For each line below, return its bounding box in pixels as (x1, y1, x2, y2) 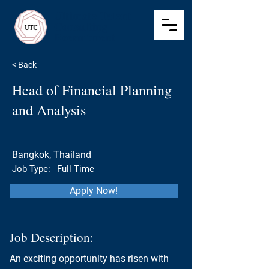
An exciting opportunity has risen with (10, 253, 171, 264)
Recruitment (54, 29, 116, 45)
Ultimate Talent (54, 8, 132, 23)
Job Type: (12, 163, 50, 174)
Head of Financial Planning (12, 80, 172, 100)
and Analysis (12, 100, 86, 119)
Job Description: (10, 229, 94, 246)
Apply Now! (70, 185, 118, 196)
